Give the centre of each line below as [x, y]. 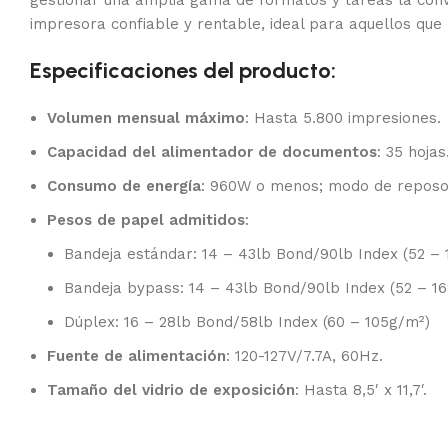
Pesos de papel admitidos [146, 220]
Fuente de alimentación [136, 356]
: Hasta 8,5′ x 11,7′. [361, 390]
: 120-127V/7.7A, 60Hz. [304, 356]
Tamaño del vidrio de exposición [171, 390]
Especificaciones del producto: [183, 70]
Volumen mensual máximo [146, 118]
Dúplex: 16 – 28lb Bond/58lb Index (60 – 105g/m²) [247, 322]
